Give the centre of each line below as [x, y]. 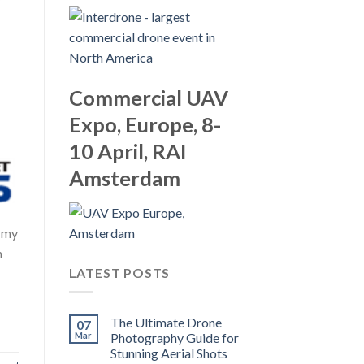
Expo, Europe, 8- [145, 125]
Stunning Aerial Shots [169, 353]
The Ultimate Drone [166, 323]
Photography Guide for [174, 338]
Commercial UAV [148, 98]
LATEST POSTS [119, 272]
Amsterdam [124, 178]
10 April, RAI [128, 152]
